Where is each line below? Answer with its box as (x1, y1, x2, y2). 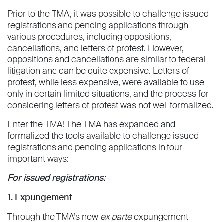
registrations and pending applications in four (7, 141, 182, 154)
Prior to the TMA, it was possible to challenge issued (7, 8, 209, 20)
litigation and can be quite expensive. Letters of (7, 65, 189, 77)
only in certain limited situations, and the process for (7, 88, 209, 100)
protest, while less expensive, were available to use (7, 76, 204, 89)
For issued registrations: (7, 172, 105, 184)
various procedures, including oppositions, (7, 31, 171, 43)
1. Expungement (7, 191, 72, 204)
